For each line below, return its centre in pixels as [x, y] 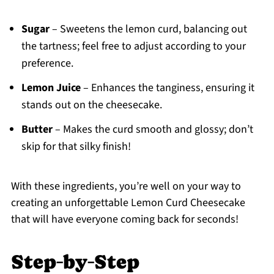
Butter [37, 130]
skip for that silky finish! [76, 147]
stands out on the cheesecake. [91, 105]
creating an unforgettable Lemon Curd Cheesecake [128, 203]
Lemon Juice [51, 88]
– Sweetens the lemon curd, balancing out [148, 29]
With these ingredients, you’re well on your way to [126, 187]
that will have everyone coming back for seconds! [124, 220]
